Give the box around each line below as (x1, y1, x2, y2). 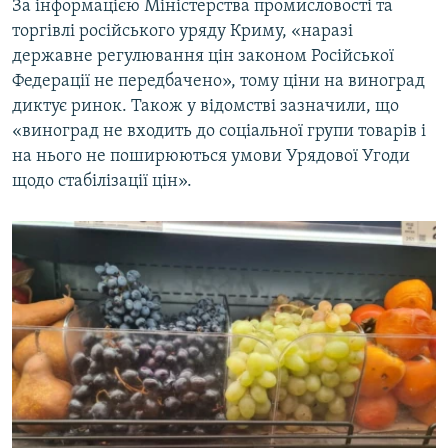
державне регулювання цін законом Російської (12, 47, 394, 67)
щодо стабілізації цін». (12, 172, 192, 192)
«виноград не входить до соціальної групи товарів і (12, 122, 426, 142)
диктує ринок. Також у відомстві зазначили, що (12, 97, 399, 117)
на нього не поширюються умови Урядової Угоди (12, 147, 410, 167)
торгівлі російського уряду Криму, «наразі (12, 22, 353, 42)
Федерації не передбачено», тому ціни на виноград (12, 72, 425, 92)
